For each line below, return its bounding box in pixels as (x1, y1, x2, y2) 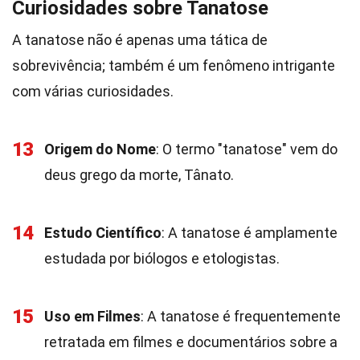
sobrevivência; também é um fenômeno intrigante (12, 57, 335, 74)
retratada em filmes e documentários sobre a (44, 333, 337, 350)
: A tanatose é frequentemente (141, 308, 341, 325)
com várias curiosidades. (12, 83, 174, 100)
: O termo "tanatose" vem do (156, 141, 337, 157)
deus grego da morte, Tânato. (44, 166, 234, 183)
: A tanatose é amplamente (162, 224, 337, 241)
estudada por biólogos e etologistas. (44, 250, 280, 267)
